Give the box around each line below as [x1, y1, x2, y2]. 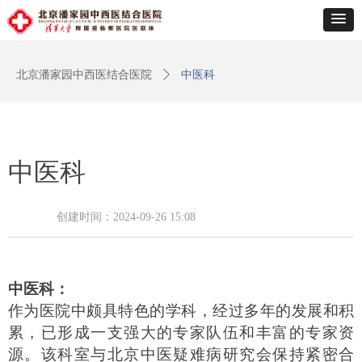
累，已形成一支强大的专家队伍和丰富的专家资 [8, 324, 354, 341]
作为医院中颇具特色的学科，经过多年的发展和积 [8, 302, 354, 319]
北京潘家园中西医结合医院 [16, 69, 152, 81]
